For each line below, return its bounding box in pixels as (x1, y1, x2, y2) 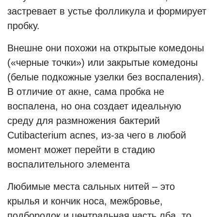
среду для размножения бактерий (7, 115, 160, 126)
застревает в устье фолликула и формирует (7, 6, 206, 16)
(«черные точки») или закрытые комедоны (7, 57, 198, 68)
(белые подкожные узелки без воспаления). (7, 72, 204, 82)
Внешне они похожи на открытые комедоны (7, 43, 204, 53)
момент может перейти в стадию (7, 144, 155, 155)
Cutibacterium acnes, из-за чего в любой (7, 130, 186, 140)
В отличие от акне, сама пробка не (7, 86, 164, 97)
